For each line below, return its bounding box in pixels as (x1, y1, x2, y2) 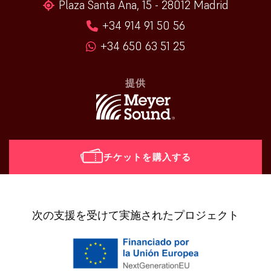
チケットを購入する (103, 151, 192, 163)
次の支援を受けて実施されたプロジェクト (32, 208, 239, 223)
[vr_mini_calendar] (24, 174, 114, 189)
